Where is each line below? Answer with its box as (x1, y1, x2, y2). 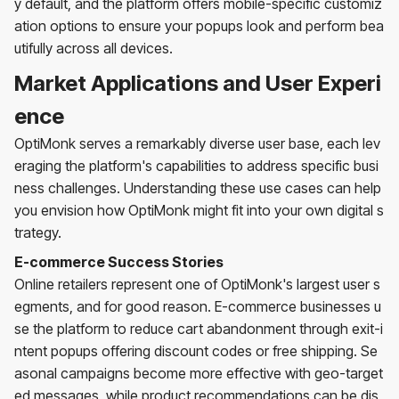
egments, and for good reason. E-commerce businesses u (14, 297, 381, 315)
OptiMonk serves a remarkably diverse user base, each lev (14, 134, 380, 152)
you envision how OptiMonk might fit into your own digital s (14, 200, 384, 219)
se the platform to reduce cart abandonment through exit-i (14, 319, 383, 338)
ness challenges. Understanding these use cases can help (14, 178, 381, 197)
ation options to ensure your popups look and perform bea (14, 16, 384, 35)
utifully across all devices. (14, 38, 173, 57)
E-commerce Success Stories (14, 252, 224, 271)
